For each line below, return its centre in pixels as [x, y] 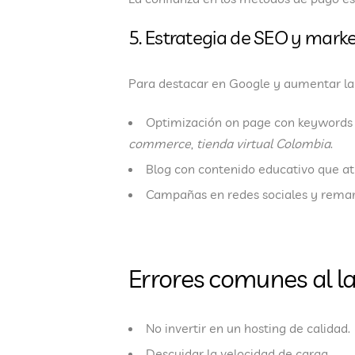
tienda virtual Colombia [263, 144]
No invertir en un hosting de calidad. [248, 328]
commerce [160, 144]
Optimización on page [208, 122]
